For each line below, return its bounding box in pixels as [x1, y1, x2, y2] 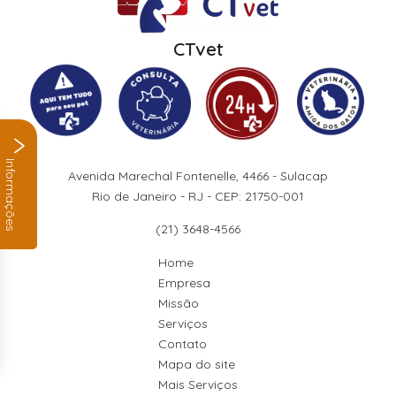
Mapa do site [158, 356, 235, 373]
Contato [158, 336, 207, 353]
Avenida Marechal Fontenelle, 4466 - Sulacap [68, 168, 328, 185]
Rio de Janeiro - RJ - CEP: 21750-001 [92, 188, 304, 205]
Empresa [158, 275, 210, 292]
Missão [158, 295, 199, 312]
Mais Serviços [158, 377, 238, 393]
